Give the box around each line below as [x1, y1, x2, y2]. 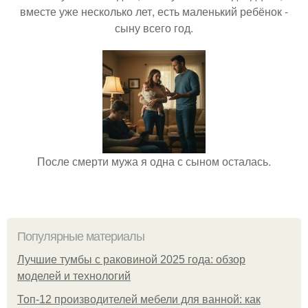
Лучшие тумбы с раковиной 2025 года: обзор [17, 254, 245, 266]
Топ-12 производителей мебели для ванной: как [17, 294, 261, 306]
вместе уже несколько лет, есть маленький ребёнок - [20, 3, 288, 20]
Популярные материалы [17, 230, 144, 244]
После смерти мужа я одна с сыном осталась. [37, 153, 271, 170]
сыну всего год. [115, 20, 193, 36]
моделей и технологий [17, 270, 131, 283]
